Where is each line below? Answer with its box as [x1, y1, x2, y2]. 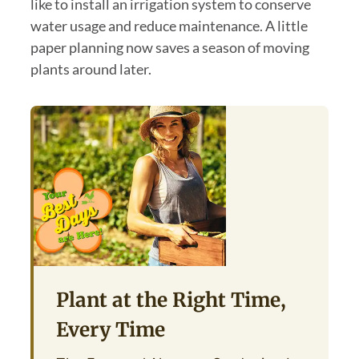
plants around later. [30, 59, 151, 78]
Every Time [55, 317, 165, 342]
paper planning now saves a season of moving [30, 38, 309, 56]
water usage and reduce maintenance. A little [30, 16, 308, 34]
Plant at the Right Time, [55, 287, 286, 313]
